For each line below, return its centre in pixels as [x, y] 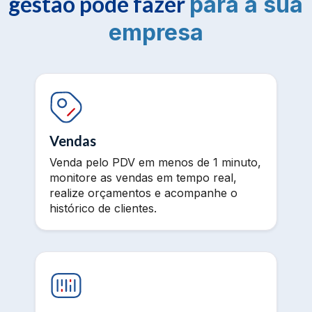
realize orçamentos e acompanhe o [143, 193]
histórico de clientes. [103, 208]
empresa [156, 32]
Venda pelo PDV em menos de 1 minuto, [155, 162]
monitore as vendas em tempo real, [143, 178]
